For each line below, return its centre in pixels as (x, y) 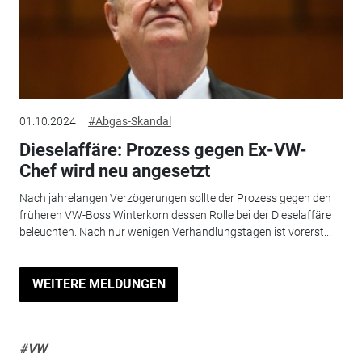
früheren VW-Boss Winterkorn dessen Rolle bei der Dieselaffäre (175, 215)
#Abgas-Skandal (129, 121)
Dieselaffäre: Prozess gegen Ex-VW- (163, 149)
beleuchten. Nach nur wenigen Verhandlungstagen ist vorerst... (175, 232)
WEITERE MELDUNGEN (99, 284)
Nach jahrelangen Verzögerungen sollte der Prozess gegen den (175, 198)
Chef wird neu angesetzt (114, 170)
